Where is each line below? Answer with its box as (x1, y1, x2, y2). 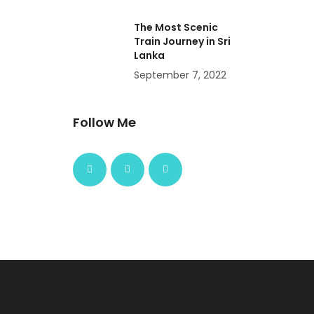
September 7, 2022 (134, 68, 226, 83)
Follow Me (73, 114, 136, 132)
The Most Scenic (134, 20, 218, 35)
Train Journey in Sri (134, 34, 231, 49)
